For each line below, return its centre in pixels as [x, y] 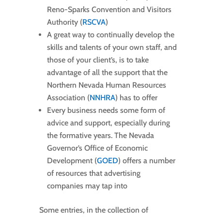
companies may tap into [87, 186]
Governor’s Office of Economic [97, 148]
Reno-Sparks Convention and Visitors [109, 10]
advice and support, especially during [108, 123]
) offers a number [147, 161]
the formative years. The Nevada [100, 136]
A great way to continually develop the [110, 35]
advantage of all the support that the [107, 73]
